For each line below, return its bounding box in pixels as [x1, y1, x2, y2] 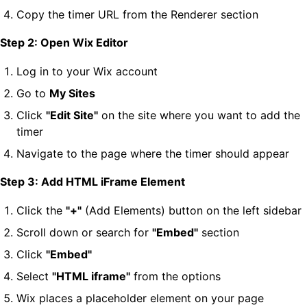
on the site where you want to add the [98, 108, 300, 122]
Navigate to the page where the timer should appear [16, 147, 289, 160]
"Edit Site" [46, 108, 98, 122]
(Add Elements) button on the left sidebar [82, 204, 302, 217]
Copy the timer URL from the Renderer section [16, 8, 258, 21]
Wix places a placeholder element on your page [16, 291, 264, 305]
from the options [130, 269, 221, 283]
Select [16, 269, 52, 283]
